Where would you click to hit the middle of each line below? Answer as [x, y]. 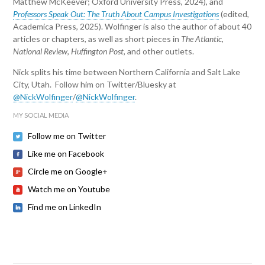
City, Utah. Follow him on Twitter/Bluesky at [95, 85]
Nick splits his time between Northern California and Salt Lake [127, 72]
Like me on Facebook [66, 154]
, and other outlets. [159, 51]
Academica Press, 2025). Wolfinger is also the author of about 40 [132, 27]
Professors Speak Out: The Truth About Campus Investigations [116, 14]
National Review [41, 51]
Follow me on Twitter [67, 136]
